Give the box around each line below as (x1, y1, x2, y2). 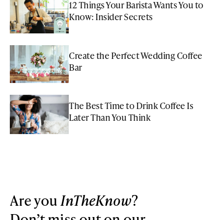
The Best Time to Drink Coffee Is (69, 99, 193, 112)
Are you (10, 191, 60, 210)
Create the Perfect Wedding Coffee (69, 49, 202, 61)
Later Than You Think (69, 111, 150, 124)
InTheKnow (60, 191, 132, 210)
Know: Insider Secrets (69, 10, 153, 23)
